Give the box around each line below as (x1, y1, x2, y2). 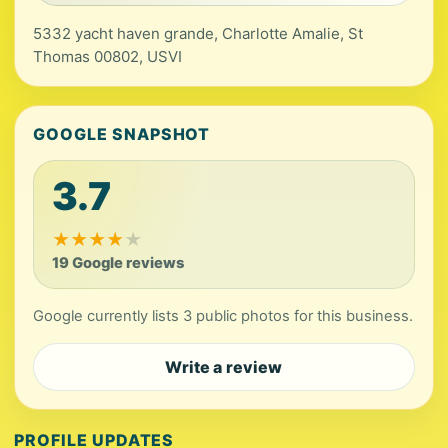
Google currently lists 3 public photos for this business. (33, 307, 413, 326)
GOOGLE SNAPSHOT (33, 124, 211, 145)
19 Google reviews (52, 254, 184, 273)
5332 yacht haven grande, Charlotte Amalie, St (33, 24, 363, 44)
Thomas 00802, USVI (33, 47, 182, 67)
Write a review (165, 357, 283, 378)
